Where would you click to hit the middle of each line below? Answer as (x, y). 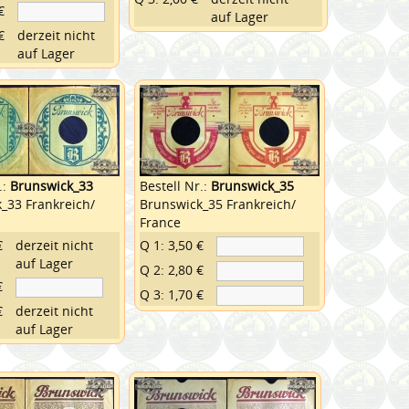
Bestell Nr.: (175, 185)
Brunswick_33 (51, 185)
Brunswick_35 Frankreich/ (217, 204)
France (160, 222)
